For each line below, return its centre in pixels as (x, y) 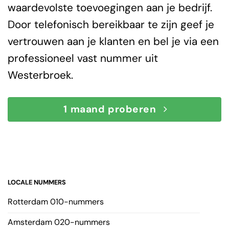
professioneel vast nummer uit (83, 58)
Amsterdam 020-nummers (59, 222)
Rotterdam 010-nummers (56, 202)
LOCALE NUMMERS (37, 182)
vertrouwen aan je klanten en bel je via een (113, 41)
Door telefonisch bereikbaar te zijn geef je (111, 24)
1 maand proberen (110, 109)
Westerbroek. (40, 75)
